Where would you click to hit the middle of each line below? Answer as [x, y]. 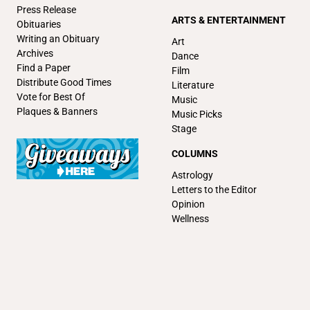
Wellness [190, 218]
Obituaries [39, 24]
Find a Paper [44, 67]
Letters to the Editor [214, 189]
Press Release [46, 9]
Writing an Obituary [58, 38]
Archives [35, 53]
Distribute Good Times [64, 82]
